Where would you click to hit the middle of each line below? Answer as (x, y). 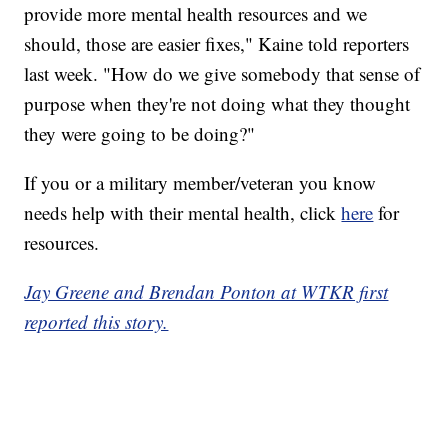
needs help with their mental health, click (183, 213)
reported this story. (96, 322)
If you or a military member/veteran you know (200, 183)
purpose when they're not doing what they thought (217, 104)
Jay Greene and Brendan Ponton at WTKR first (206, 292)
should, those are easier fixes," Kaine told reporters (217, 44)
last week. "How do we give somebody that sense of (222, 74)
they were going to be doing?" (140, 134)
